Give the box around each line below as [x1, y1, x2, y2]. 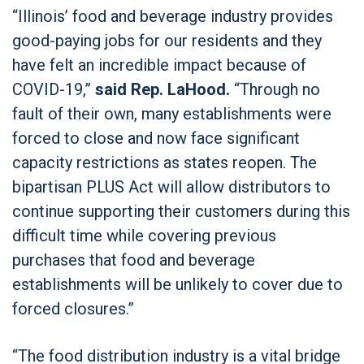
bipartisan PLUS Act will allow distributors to [12, 176, 331, 197]
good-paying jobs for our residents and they [12, 30, 322, 50]
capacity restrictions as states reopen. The [12, 152, 317, 172]
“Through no [230, 79, 320, 99]
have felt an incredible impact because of [12, 54, 306, 75]
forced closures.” [12, 298, 134, 318]
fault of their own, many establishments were [12, 103, 331, 123]
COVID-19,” [12, 79, 95, 99]
